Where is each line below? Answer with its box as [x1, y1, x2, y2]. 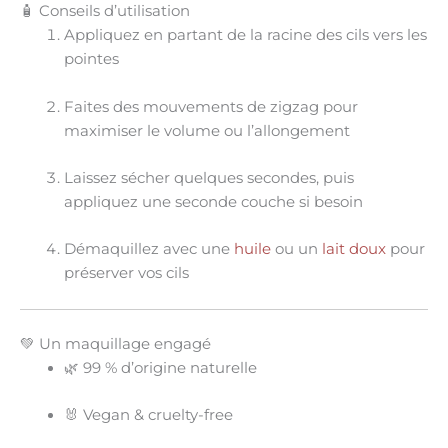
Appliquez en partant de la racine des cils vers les [63, 26, 427, 45]
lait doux [321, 240, 386, 259]
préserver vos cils [63, 264, 189, 283]
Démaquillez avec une [63, 240, 234, 259]
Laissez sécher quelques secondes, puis [63, 168, 354, 187]
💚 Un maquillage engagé [20, 334, 211, 353]
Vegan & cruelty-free [82, 405, 233, 424]
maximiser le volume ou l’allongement [63, 121, 350, 140]
